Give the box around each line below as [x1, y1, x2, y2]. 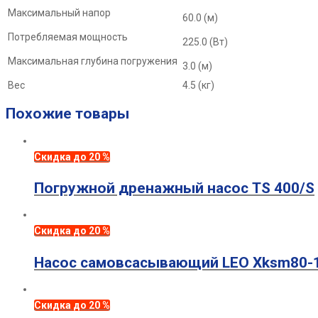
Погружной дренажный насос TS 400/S [34, 179, 314, 197]
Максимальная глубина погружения [8, 55, 180, 67]
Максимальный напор [8, 6, 113, 18]
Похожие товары [6, 105, 129, 123]
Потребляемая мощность [8, 31, 130, 43]
